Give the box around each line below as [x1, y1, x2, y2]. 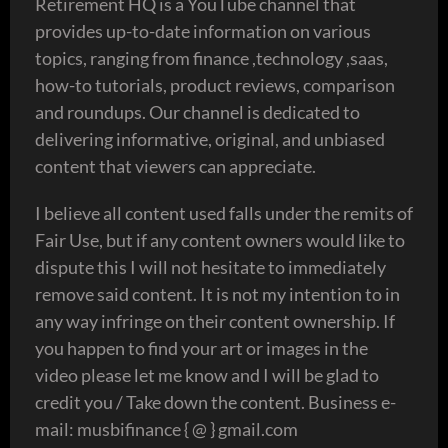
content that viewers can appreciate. [35, 154, 316, 177]
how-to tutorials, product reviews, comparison [35, 73, 395, 96]
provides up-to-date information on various [35, 19, 371, 42]
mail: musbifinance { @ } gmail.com [35, 417, 298, 440]
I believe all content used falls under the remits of [35, 201, 413, 224]
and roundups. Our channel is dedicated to [35, 100, 360, 123]
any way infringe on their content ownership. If [35, 309, 395, 332]
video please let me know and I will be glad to [35, 363, 379, 386]
